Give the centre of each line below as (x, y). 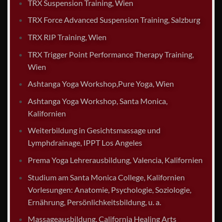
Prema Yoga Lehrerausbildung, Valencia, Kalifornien (115, 160)
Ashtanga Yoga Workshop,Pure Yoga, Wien (101, 84)
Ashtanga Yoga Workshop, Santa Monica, (97, 101)
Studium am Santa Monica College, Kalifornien (106, 177)
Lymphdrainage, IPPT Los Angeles (85, 143)
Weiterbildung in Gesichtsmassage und (94, 130)
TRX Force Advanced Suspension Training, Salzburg (114, 20)
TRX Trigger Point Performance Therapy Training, (111, 54)
